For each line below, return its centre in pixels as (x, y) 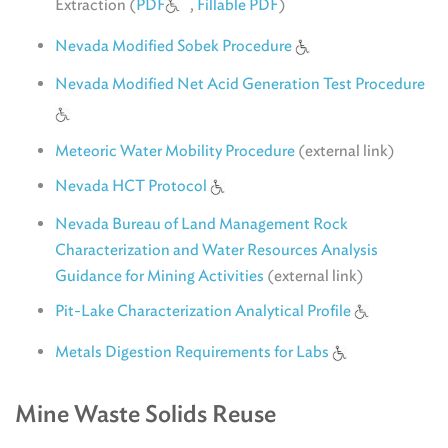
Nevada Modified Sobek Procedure (175, 46)
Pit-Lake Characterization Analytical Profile (203, 310)
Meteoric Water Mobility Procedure (175, 151)
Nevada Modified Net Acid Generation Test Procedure (240, 83)
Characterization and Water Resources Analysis (216, 249)
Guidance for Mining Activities (159, 275)
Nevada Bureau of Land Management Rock (201, 223)
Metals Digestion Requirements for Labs (193, 351)
